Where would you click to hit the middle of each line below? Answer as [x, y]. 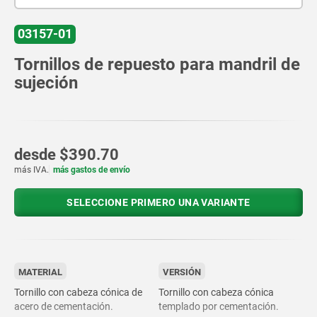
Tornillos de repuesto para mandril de [157, 64]
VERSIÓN [182, 272]
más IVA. [31, 169]
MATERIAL [40, 272]
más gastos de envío [92, 169]
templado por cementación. [219, 306]
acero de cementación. [64, 306]
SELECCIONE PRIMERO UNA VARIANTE [158, 202]
